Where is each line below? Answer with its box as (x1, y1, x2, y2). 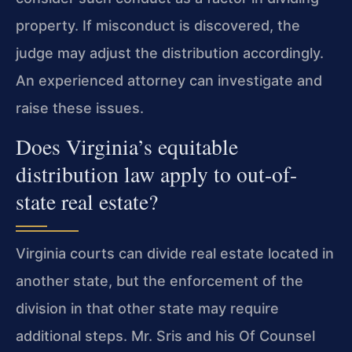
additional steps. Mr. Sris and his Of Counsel (16, 327, 315, 344)
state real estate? (16, 186, 158, 216)
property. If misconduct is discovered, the (16, 16, 300, 34)
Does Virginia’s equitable (16, 131, 238, 161)
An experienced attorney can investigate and (16, 71, 322, 89)
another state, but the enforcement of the (16, 272, 303, 289)
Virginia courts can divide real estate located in (16, 244, 334, 262)
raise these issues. (16, 99, 144, 116)
